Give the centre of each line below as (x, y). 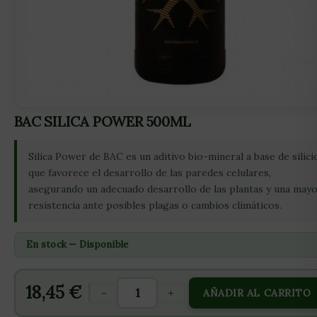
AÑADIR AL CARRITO (257, 293)
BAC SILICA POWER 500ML (103, 121)
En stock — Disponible (77, 244)
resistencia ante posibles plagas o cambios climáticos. (155, 205)
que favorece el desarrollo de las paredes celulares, (150, 173)
